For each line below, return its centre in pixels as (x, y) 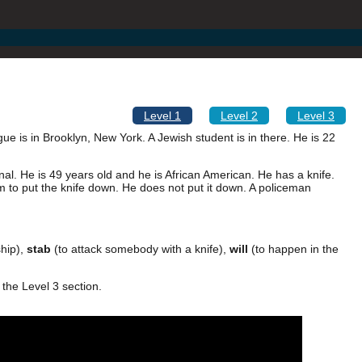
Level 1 (162, 116)
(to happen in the (293, 249)
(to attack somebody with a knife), (140, 249)
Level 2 (239, 116)
